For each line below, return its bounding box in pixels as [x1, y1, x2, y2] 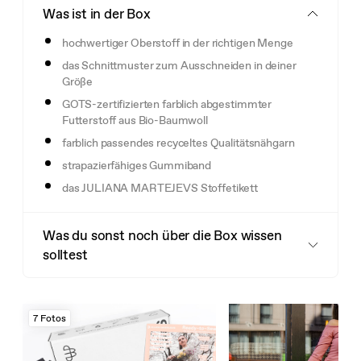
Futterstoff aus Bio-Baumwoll [61, 112, 208, 127]
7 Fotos [32, 311, 66, 325]
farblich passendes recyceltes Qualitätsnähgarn [61, 135, 295, 150]
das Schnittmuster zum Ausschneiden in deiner [61, 57, 297, 73]
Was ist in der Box [42, 4, 151, 23]
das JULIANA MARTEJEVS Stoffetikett [61, 180, 259, 195]
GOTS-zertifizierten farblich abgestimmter [61, 96, 272, 111]
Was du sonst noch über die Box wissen [42, 226, 282, 244]
